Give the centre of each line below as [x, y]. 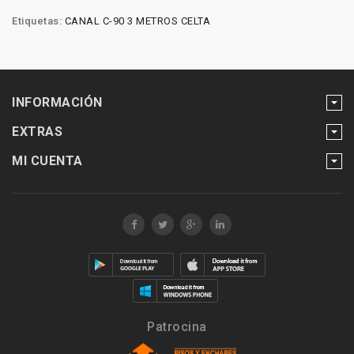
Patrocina [177, 327]
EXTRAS [37, 132]
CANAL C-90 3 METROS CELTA [137, 21]
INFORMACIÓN [57, 103]
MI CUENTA [47, 161]
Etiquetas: [37, 21]
